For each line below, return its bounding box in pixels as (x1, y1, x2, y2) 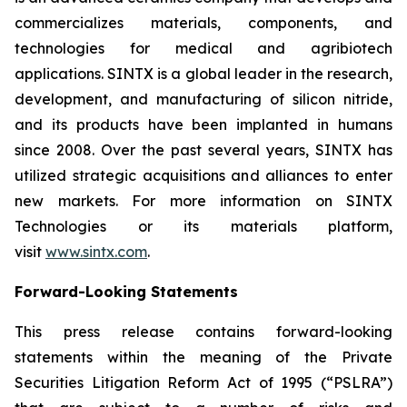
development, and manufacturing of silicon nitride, (15, 90, 392, 108)
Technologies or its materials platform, (15, 217, 392, 235)
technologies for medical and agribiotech (15, 39, 392, 57)
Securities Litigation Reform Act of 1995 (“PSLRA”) (15, 373, 392, 392)
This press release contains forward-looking (15, 323, 392, 341)
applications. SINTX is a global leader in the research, (15, 65, 392, 83)
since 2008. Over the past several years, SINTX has (15, 141, 392, 159)
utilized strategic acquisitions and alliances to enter (15, 166, 392, 184)
